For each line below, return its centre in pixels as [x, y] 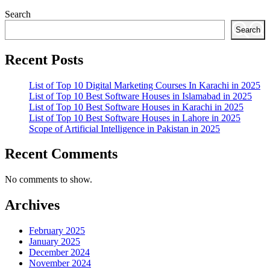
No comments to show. [49, 180]
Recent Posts [44, 59]
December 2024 [59, 253]
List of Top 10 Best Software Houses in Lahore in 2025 [135, 118]
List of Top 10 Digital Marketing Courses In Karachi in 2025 [145, 85]
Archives [32, 205]
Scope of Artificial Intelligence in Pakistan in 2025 [124, 128]
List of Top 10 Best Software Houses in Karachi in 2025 [136, 107]
